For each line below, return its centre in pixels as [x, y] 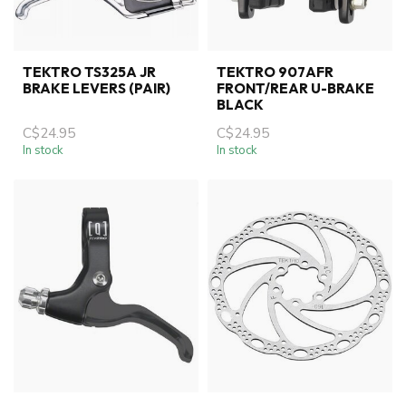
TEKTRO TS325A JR [89, 72]
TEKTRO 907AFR [275, 72]
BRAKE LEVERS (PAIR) [97, 88]
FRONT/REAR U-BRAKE [295, 88]
